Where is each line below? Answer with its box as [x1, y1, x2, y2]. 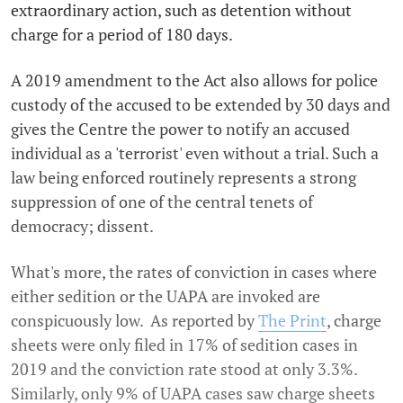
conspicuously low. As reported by [11, 309, 258, 332]
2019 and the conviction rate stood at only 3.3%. [11, 358, 357, 381]
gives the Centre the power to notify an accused [11, 118, 350, 140]
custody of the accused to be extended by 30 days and [11, 94, 390, 116]
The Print [258, 309, 327, 332]
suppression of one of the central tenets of [11, 191, 313, 213]
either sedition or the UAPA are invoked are [11, 285, 320, 308]
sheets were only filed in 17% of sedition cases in [11, 334, 358, 356]
